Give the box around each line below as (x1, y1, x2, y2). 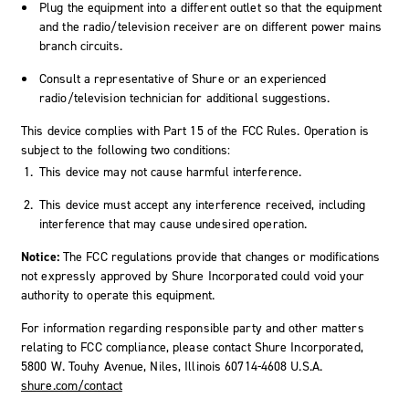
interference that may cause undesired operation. (39, 215, 308, 233)
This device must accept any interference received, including (39, 195, 366, 214)
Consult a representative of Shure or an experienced (39, 69, 327, 88)
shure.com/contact (21, 376, 122, 394)
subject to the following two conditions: (21, 141, 231, 159)
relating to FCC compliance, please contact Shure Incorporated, (21, 338, 363, 356)
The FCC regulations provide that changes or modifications (62, 247, 381, 266)
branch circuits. (39, 37, 122, 55)
